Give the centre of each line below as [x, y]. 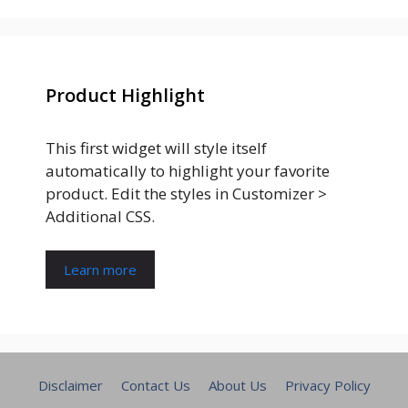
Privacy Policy [327, 386]
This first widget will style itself [156, 148]
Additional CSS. [100, 216]
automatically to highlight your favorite [188, 170]
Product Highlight [125, 95]
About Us [237, 386]
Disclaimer [70, 386]
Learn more [100, 270]
